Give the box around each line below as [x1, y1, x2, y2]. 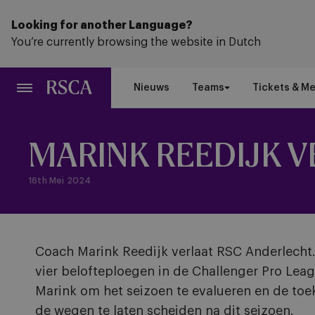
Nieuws [134, 83, 169, 93]
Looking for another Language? [11, 20, 193, 31]
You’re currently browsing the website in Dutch [11, 37, 261, 48]
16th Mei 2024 [28, 176, 91, 185]
